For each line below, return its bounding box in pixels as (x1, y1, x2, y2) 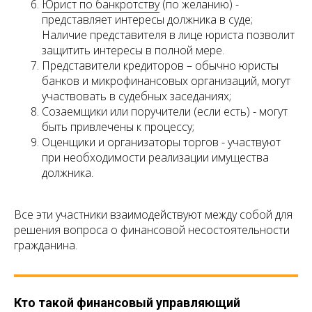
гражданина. (14, 237, 77, 253)
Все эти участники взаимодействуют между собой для (14, 207, 292, 223)
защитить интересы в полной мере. (42, 42, 224, 58)
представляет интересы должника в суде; (42, 12, 253, 28)
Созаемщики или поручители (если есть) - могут (42, 104, 288, 120)
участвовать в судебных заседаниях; (42, 88, 231, 104)
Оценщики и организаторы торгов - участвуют (42, 134, 281, 150)
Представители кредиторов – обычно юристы (42, 58, 279, 74)
